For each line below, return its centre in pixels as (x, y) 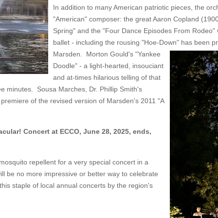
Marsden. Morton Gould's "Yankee (107, 54)
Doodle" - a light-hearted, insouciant (108, 66)
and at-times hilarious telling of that (107, 77)
